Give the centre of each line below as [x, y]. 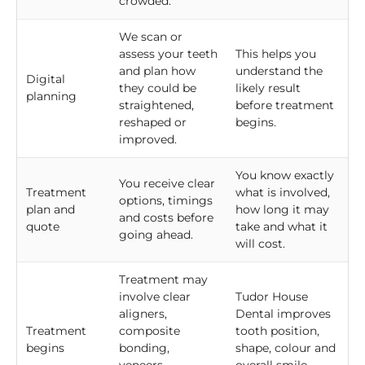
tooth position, [277, 331]
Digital [46, 79]
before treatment [285, 106]
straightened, [156, 106]
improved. [148, 140]
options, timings [166, 201]
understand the [279, 71]
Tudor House [272, 297]
